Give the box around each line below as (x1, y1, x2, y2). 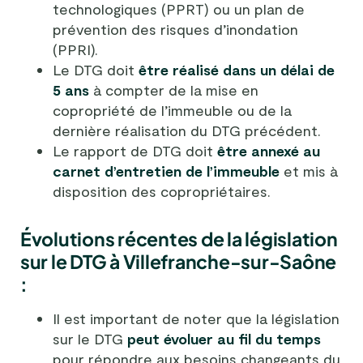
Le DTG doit (53, 61, 139, 79)
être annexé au (217, 142, 320, 160)
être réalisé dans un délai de (139, 61, 335, 79)
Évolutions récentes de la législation (20, 227, 338, 250)
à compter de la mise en (89, 81, 258, 99)
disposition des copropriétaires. (53, 182, 271, 200)
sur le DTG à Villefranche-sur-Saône (20, 250, 337, 273)
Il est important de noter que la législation (53, 310, 340, 327)
